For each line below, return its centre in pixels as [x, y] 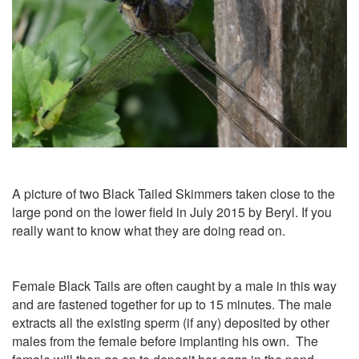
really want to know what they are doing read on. [149, 230]
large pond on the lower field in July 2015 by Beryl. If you [172, 212]
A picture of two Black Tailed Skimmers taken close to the [173, 193]
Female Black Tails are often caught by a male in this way [174, 285]
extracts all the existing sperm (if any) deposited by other [171, 322]
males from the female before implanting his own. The [165, 341]
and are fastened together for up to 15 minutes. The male [172, 304]
